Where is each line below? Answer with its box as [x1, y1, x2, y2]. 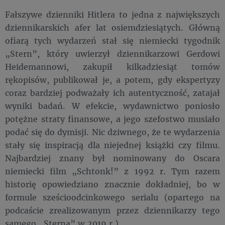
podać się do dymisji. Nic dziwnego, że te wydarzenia [5, 127, 220, 137]
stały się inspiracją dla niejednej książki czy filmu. [5, 140, 220, 150]
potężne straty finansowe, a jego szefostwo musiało [5, 114, 220, 124]
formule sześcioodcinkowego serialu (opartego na [5, 192, 220, 202]
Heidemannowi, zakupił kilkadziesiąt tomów [5, 61, 220, 72]
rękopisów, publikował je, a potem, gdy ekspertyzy [5, 74, 220, 85]
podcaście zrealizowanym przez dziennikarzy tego [5, 205, 220, 215]
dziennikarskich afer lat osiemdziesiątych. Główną [5, 22, 220, 33]
